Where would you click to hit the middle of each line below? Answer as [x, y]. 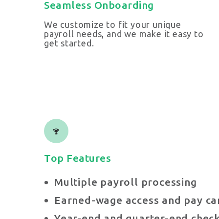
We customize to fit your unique [113, 25]
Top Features [77, 158]
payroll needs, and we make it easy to [124, 34]
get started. [69, 43]
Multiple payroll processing [126, 182]
